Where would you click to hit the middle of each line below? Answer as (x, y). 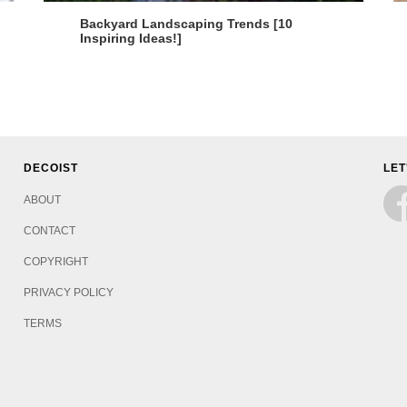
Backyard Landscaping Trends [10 (187, 23)
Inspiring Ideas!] (131, 38)
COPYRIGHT (56, 261)
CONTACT (50, 230)
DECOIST (51, 168)
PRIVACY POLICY (69, 292)
